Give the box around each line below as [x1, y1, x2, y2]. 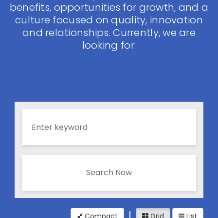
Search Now [86, 167, 132, 178]
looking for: [82, 38, 136, 52]
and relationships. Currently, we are [22, 26, 196, 39]
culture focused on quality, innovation [15, 13, 203, 27]
